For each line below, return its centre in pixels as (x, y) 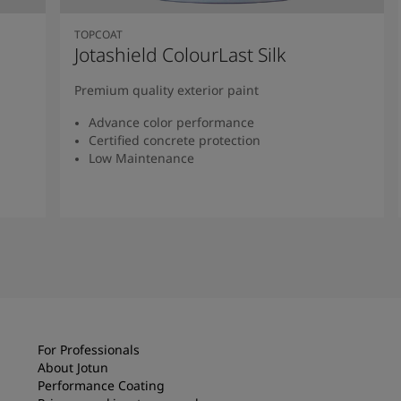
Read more (222, 224)
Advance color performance (172, 122)
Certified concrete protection (175, 140)
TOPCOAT (99, 34)
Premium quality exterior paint (167, 90)
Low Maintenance (142, 158)
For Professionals (89, 349)
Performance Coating (101, 385)
